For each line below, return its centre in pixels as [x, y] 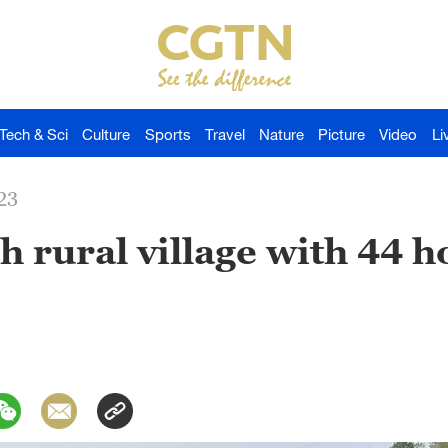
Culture [106, 134]
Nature [282, 134]
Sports [167, 134]
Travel [224, 134]
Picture [342, 134]
